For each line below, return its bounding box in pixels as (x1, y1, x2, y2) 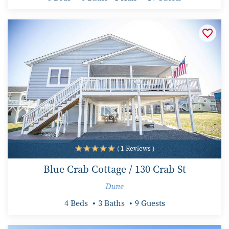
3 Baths (98, 199, 125, 208)
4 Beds (64, 199, 88, 208)
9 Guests (134, 199, 165, 208)
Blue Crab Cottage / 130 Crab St (43, 165, 186, 175)
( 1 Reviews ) (117, 146, 154, 153)
